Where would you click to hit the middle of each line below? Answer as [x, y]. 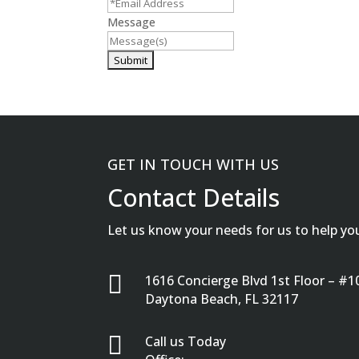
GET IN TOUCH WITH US [194, 165]
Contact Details [194, 198]
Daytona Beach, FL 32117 [222, 298]
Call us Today [186, 341]
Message [132, 22]
